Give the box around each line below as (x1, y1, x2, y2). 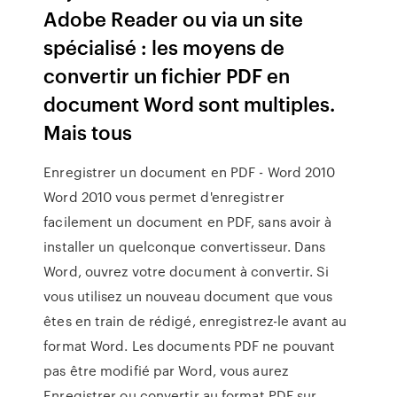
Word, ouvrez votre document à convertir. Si (43, 261, 330, 281)
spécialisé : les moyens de (43, 33, 285, 60)
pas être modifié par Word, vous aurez (43, 361, 288, 380)
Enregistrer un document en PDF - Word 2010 (43, 162, 336, 182)
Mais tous (43, 118, 137, 145)
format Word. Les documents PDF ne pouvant (43, 336, 336, 355)
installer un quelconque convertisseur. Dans (43, 237, 326, 256)
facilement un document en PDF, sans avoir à (43, 212, 332, 231)
